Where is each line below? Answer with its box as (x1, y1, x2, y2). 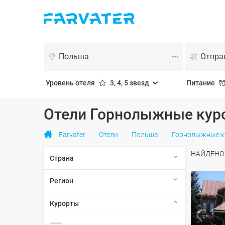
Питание (186, 79, 215, 87)
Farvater (58, 130, 85, 139)
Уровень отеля (46, 79, 95, 87)
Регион (50, 177, 73, 185)
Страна (50, 154, 74, 162)
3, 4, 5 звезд (110, 79, 149, 87)
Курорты (50, 199, 79, 207)
